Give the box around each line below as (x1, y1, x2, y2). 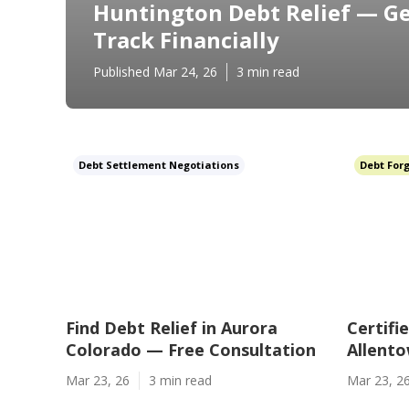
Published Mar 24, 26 (93, 63, 217, 80)
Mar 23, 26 (66, 372, 130, 389)
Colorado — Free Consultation (66, 339, 316, 361)
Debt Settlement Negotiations (79, 158, 239, 172)
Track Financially (93, 25, 279, 55)
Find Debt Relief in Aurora (66, 317, 278, 339)
